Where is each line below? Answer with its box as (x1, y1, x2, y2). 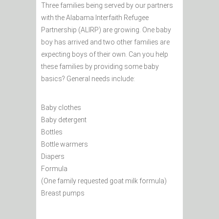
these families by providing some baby (41, 63, 159, 71)
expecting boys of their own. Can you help (41, 50, 168, 59)
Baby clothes (41, 104, 81, 112)
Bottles (41, 128, 63, 136)
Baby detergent (41, 116, 87, 124)
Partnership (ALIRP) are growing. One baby (41, 26, 171, 34)
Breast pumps (41, 189, 85, 197)
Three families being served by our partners (41, 1, 173, 10)
